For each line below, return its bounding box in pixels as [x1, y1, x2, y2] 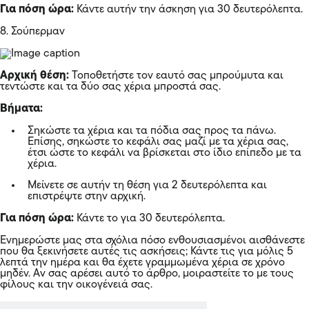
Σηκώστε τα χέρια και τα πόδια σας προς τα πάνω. [28, 125, 276, 137]
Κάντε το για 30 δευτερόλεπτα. [74, 212, 225, 224]
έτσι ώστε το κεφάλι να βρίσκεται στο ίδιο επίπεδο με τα [28, 147, 301, 159]
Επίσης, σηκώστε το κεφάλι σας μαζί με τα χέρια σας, [28, 136, 288, 148]
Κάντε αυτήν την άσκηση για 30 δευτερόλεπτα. [74, 3, 303, 15]
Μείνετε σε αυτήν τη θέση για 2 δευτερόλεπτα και [28, 179, 267, 191]
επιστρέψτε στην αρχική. [28, 190, 146, 202]
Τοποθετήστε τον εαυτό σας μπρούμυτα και [69, 70, 283, 81]
